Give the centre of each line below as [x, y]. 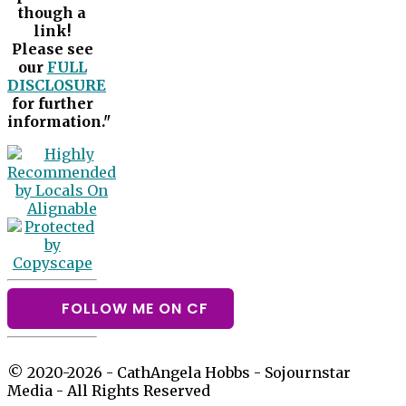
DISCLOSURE [57, 86]
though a [53, 13]
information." [59, 122]
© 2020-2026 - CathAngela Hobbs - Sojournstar [179, 373]
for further [52, 104]
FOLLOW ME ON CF [135, 309]
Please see [52, 49]
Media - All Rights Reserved [109, 391]
